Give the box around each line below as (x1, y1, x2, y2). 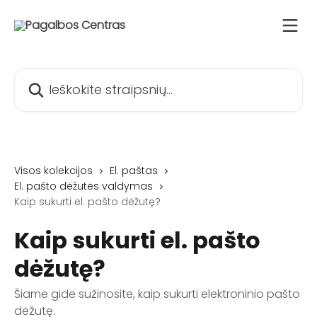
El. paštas (110, 163, 158, 178)
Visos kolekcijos (14, 163, 93, 178)
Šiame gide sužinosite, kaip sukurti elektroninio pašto (14, 286, 300, 302)
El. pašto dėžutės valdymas (14, 179, 153, 193)
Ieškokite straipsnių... (13, 68, 122, 84)
